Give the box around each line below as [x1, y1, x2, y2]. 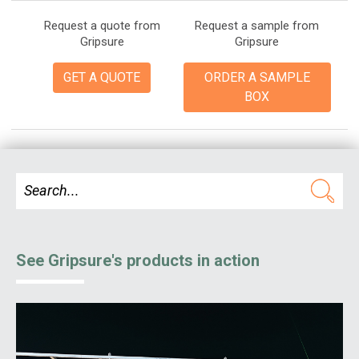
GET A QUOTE [63, 70, 141, 86]
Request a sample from [195, 18, 320, 34]
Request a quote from [43, 18, 160, 34]
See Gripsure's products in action [16, 251, 260, 271]
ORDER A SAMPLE [204, 70, 310, 86]
